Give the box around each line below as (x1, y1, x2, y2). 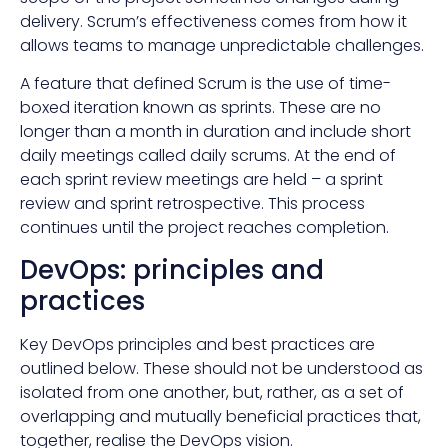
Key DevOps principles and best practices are (20, 332, 375, 356)
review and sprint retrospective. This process (20, 192, 365, 216)
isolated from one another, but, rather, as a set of (20, 380, 404, 404)
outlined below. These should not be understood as (20, 356, 423, 380)
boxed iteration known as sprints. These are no (20, 96, 381, 120)
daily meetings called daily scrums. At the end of (20, 144, 396, 168)
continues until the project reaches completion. (20, 216, 389, 240)
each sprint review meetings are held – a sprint (20, 168, 383, 192)
